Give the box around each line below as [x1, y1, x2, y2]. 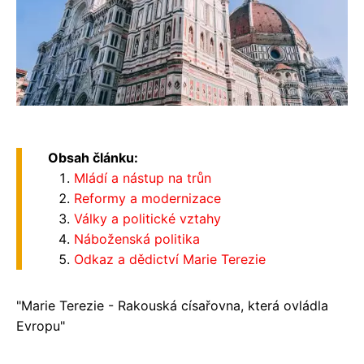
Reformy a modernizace [74, 190, 221, 207]
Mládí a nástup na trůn [74, 170, 211, 187]
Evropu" [16, 318, 65, 335]
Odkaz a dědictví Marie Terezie [74, 251, 266, 268]
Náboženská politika [74, 231, 200, 248]
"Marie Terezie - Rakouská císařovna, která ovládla [16, 297, 328, 314]
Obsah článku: [48, 149, 138, 167]
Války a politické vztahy [74, 210, 221, 227]
